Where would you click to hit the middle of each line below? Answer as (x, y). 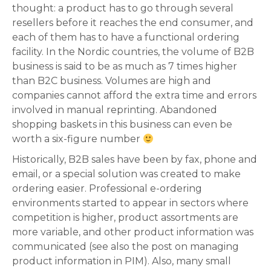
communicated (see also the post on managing (126, 247)
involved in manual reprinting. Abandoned (115, 110)
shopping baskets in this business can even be (122, 125)
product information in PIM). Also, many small (122, 261)
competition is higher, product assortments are (125, 218)
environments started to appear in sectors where (130, 203)
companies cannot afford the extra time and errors (134, 96)
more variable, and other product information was (133, 232)
